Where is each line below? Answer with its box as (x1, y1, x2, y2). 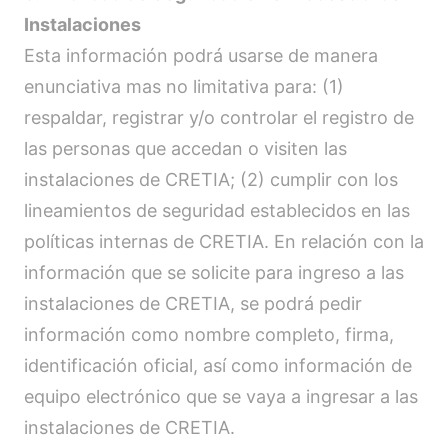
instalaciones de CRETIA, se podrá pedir (24, 293, 362, 314)
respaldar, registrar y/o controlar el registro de (24, 107, 414, 128)
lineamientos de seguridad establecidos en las (24, 200, 410, 221)
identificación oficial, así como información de (24, 355, 412, 376)
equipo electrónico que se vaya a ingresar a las (24, 386, 418, 407)
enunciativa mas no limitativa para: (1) (24, 76, 344, 97)
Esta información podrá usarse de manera (24, 45, 378, 66)
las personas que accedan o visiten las (24, 138, 347, 159)
